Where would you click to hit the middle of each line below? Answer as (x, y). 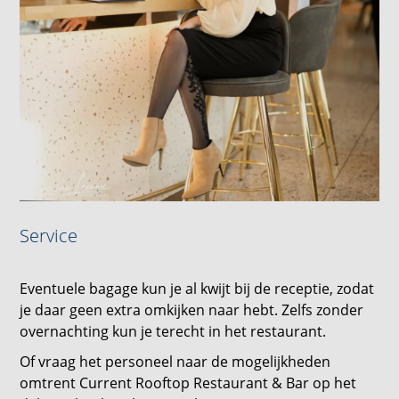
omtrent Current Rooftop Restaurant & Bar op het (188, 383)
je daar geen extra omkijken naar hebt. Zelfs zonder (192, 309)
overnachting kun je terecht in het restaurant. (175, 331)
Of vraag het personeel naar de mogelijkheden (175, 361)
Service (49, 235)
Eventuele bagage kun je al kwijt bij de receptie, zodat (197, 288)
